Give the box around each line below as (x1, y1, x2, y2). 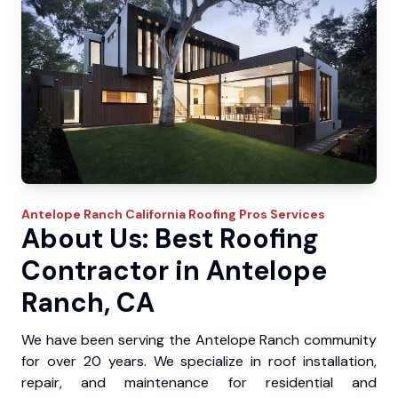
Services (267, 205, 325, 222)
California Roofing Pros (125, 205, 267, 222)
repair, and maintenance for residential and (21, 372, 377, 392)
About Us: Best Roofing (21, 220, 319, 256)
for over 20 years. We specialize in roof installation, (21, 351, 377, 370)
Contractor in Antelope (21, 252, 327, 288)
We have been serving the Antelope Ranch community (21, 330, 377, 349)
